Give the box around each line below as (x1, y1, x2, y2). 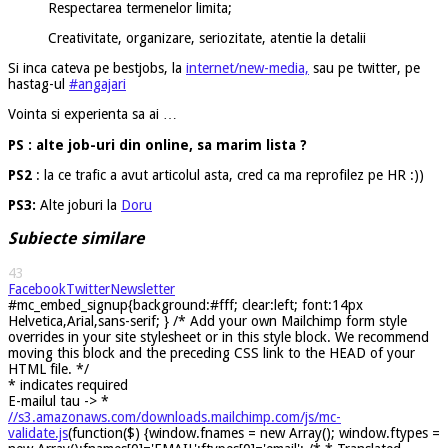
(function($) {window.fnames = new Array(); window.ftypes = (68, 424, 440, 441)
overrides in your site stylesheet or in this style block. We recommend (8, 328, 429, 345)
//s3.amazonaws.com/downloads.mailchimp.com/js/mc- (8, 408, 341, 425)
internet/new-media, (186, 59, 309, 76)
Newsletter (110, 280, 175, 297)
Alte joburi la (40, 196, 121, 213)
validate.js (8, 424, 68, 441)
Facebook (8, 280, 66, 297)
